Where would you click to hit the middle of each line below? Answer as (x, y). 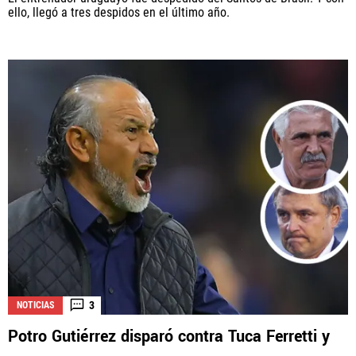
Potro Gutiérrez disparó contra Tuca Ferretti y (169, 336)
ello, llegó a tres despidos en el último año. (119, 13)
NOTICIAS (35, 305)
